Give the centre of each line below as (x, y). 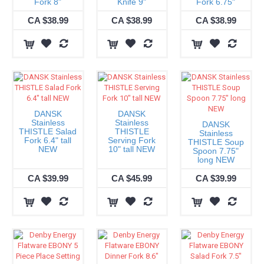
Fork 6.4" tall (48, 140)
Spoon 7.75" (216, 151)
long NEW (216, 160)
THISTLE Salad (48, 131)
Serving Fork (132, 140)
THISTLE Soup (216, 142)
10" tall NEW (132, 149)
